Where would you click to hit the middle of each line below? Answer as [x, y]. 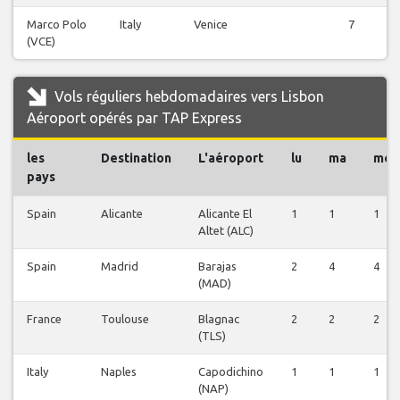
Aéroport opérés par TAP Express [134, 118]
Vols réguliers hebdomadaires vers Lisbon [187, 97]
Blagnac [219, 319]
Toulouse [125, 319]
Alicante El [225, 214]
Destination [136, 158]
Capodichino [231, 372]
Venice [211, 25]
